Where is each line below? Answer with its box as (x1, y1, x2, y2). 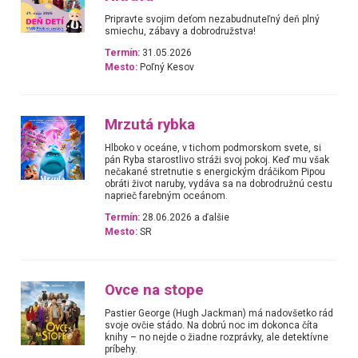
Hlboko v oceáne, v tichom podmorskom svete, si (105, 142, 322, 154)
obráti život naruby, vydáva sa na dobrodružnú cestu (105, 178, 333, 190)
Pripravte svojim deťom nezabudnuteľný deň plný (105, 13, 320, 25)
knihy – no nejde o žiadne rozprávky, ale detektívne (105, 331, 329, 343)
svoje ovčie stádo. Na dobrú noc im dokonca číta (105, 319, 319, 331)
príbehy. (105, 343, 138, 355)
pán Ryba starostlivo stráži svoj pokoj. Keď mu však (105, 154, 330, 166)
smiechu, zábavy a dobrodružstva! (105, 25, 257, 37)
